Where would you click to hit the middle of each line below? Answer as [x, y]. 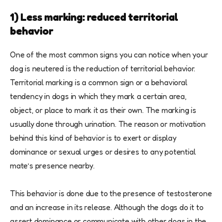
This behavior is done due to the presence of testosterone [111, 193]
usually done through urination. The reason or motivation [108, 124]
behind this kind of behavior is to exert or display [93, 138]
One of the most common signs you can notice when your [109, 54]
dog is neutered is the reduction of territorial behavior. [103, 68]
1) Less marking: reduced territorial [94, 17]
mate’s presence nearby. [52, 165]
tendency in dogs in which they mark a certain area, [98, 96]
